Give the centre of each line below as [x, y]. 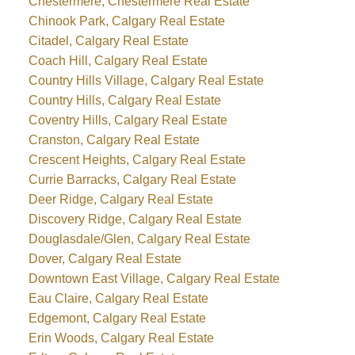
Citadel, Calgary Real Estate [108, 40]
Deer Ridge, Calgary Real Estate [120, 199]
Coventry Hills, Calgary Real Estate [128, 120]
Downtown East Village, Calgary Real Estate [154, 278]
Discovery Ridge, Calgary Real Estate [135, 219]
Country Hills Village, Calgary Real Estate [146, 80]
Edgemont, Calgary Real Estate [117, 318]
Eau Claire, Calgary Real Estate [118, 298]
